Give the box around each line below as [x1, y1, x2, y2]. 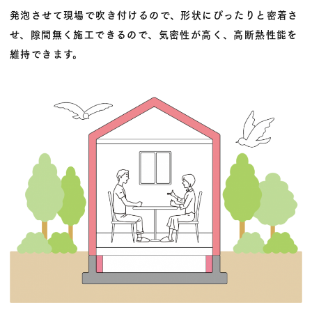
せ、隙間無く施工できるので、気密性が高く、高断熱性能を [10, 26, 298, 41]
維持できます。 [10, 45, 84, 61]
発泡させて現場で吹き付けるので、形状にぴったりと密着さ [10, 6, 299, 22]
